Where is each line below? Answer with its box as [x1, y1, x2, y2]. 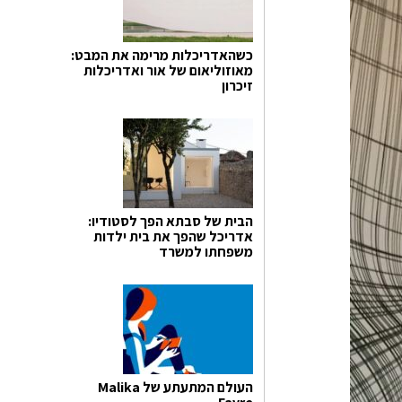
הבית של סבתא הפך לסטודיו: [88, 211, 253, 231]
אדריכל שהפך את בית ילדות [93, 226, 253, 246]
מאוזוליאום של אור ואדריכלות [83, 60, 253, 80]
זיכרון [222, 75, 253, 95]
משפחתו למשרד [159, 241, 253, 261]
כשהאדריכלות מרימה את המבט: [71, 45, 253, 65]
